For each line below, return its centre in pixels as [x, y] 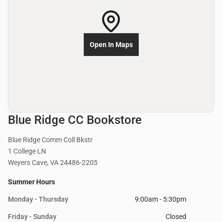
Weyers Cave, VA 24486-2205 [53, 163]
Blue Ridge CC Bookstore [75, 120]
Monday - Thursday [38, 199]
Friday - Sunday [32, 217]
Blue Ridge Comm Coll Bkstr [50, 140]
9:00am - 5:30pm [161, 199]
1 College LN [27, 151]
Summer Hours [31, 182]
